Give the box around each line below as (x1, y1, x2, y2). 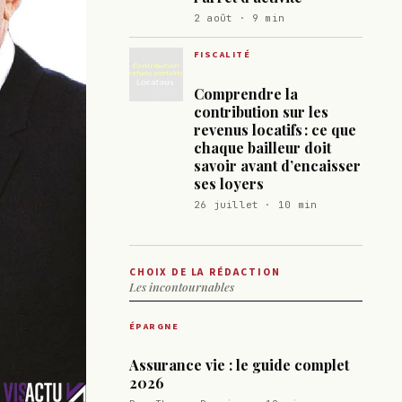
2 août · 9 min (194, 11, 285, 24)
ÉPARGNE (129, 319, 179, 333)
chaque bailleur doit (194, 137, 331, 157)
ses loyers (194, 173, 264, 193)
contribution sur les (194, 101, 328, 121)
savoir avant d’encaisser (194, 155, 361, 175)
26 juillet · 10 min (194, 197, 318, 211)
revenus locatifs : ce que (194, 119, 356, 139)
